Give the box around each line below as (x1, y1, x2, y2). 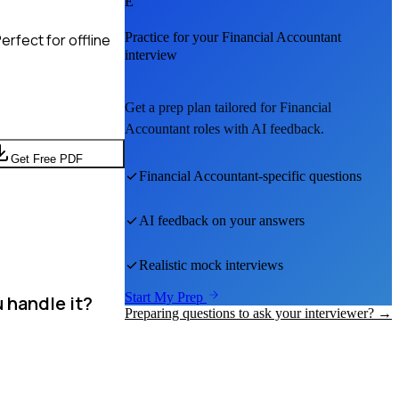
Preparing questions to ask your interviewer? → (125, 305, 392, 322)
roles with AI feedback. (190, 121, 324, 137)
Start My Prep (125, 289, 207, 305)
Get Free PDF (10, 151, 83, 166)
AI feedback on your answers (139, 213, 305, 229)
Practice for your (125, 29, 222, 45)
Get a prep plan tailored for (125, 100, 280, 116)
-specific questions (258, 168, 362, 184)
